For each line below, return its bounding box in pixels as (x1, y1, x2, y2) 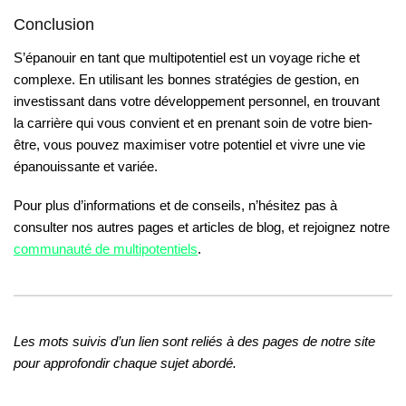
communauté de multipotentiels (14, 241, 198, 257)
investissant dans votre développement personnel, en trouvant (14, 92, 380, 109)
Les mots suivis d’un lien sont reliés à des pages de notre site (14, 333, 375, 350)
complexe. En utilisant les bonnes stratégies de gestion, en (14, 71, 359, 87)
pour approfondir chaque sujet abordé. (14, 355, 237, 372)
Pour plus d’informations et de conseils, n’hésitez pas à (14, 198, 337, 214)
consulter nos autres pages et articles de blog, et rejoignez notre (14, 219, 390, 236)
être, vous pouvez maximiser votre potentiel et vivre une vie (14, 136, 365, 152)
